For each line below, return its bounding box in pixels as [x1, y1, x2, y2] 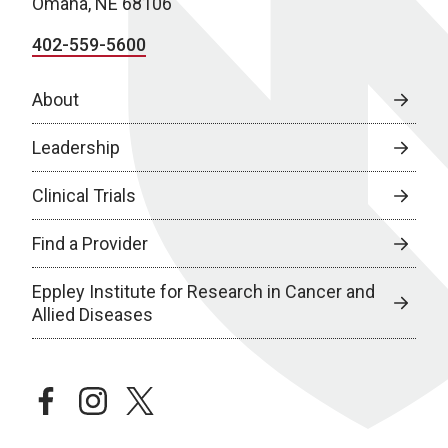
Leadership [32, 137, 120, 158]
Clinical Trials [32, 185, 136, 206]
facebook [32, 388, 110, 409]
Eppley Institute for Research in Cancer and [32, 281, 375, 302]
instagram [79, 388, 162, 409]
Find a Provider [32, 233, 148, 254]
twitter [126, 388, 182, 409]
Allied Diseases [32, 304, 153, 325]
